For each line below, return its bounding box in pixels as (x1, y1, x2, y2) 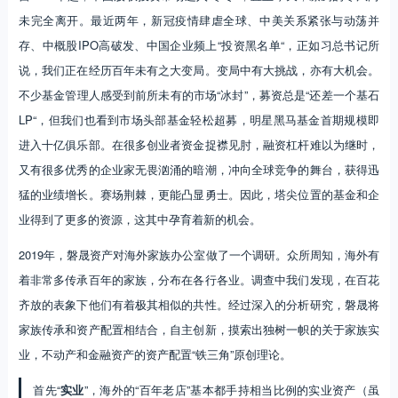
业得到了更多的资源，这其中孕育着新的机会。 (18, 211, 261, 228)
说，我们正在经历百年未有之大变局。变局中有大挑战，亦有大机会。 (18, 61, 380, 79)
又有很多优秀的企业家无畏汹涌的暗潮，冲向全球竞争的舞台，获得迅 (18, 161, 380, 179)
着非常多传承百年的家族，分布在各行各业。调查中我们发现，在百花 (18, 271, 380, 289)
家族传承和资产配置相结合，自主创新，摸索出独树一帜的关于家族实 (18, 321, 380, 338)
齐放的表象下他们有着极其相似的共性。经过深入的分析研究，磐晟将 (18, 296, 380, 314)
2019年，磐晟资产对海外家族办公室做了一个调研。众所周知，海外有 (18, 246, 380, 264)
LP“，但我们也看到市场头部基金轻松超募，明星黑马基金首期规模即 (18, 111, 380, 129)
